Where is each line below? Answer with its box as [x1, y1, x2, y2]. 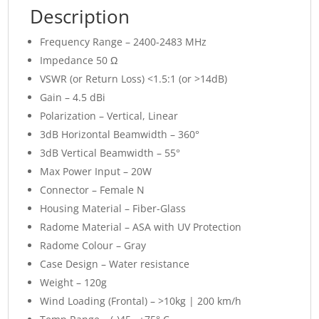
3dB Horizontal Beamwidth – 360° [40, 127, 200, 142]
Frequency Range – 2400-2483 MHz [40, 35, 207, 49]
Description [30, 4, 130, 30]
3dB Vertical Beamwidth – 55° [40, 146, 181, 160]
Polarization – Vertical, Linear [40, 109, 179, 123]
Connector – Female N [40, 183, 145, 197]
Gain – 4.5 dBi [40, 90, 106, 105]
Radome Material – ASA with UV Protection [40, 220, 242, 234]
